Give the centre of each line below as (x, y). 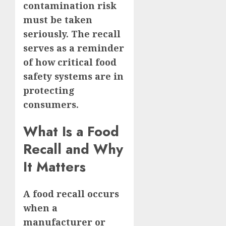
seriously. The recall (72, 34)
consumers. (51, 104)
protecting (49, 90)
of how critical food (70, 62)
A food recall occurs (71, 194)
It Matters (54, 166)
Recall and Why (73, 149)
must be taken (58, 19)
